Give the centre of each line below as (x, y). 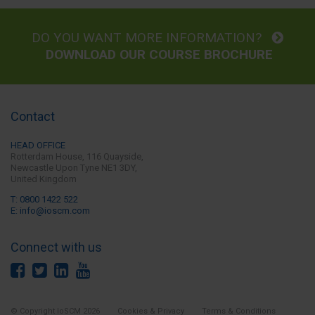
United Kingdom (44, 179)
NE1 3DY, (118, 167)
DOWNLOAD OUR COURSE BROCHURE (157, 54)
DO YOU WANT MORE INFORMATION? (152, 37)
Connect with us (56, 247)
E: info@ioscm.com (50, 210)
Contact (33, 116)
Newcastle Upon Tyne (55, 167)
